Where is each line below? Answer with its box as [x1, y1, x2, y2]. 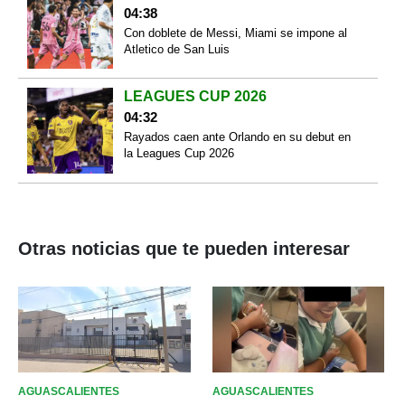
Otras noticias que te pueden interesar [18, 238, 350, 259]
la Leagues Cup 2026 [123, 146, 234, 161]
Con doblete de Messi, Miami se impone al [123, 25, 347, 40]
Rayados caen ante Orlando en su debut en [123, 130, 351, 145]
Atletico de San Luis [123, 42, 230, 56]
